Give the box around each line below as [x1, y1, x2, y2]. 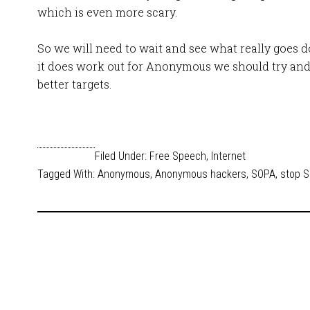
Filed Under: [95, 149, 149, 163]
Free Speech [149, 149, 206, 163]
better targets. [37, 77, 111, 91]
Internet [211, 149, 246, 163]
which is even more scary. [37, 5, 177, 19]
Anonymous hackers [155, 167, 246, 181]
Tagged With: [37, 167, 98, 181]
